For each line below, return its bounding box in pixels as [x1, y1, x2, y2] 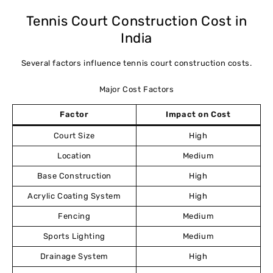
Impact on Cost [166, 109, 231, 119]
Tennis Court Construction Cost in [26, 13, 247, 30]
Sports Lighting [43, 231, 105, 241]
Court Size [53, 130, 95, 140]
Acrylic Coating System [27, 191, 121, 200]
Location [57, 151, 91, 160]
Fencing [58, 211, 91, 221]
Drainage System [40, 251, 108, 261]
